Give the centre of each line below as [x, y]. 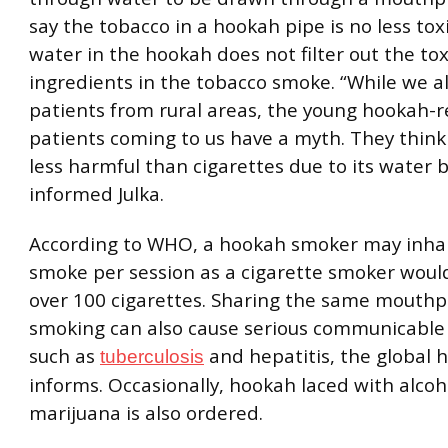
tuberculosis [152, 356]
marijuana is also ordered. [146, 412]
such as [64, 355]
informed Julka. [96, 194]
